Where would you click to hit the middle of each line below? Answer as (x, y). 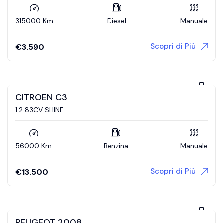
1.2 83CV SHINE (40, 109)
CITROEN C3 (41, 97)
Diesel (117, 21)
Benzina (116, 146)
